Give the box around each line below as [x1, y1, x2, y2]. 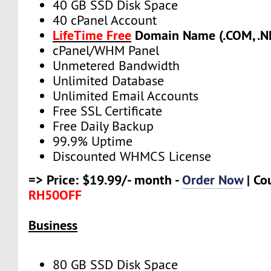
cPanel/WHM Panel [53, 42, 160, 59]
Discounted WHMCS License [53, 148, 212, 165]
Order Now [182, 171, 244, 189]
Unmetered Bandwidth [53, 57, 180, 74]
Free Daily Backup [53, 117, 154, 134]
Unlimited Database [53, 72, 165, 89]
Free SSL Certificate [53, 102, 163, 119]
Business [28, 217, 78, 234]
